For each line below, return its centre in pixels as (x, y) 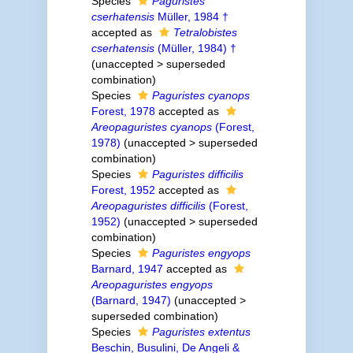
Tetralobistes (205, 32)
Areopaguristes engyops (152, 284)
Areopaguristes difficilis (148, 206)
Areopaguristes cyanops (151, 127)
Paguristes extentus (201, 332)
